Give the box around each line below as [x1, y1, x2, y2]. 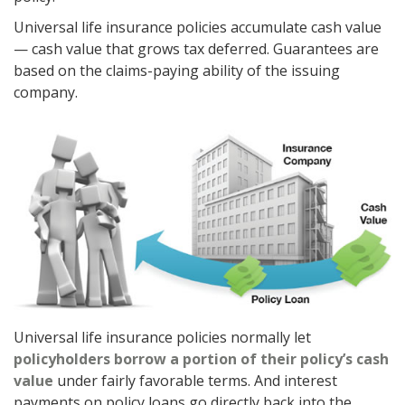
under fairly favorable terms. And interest [53, 371, 337, 391]
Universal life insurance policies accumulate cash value [14, 17, 381, 38]
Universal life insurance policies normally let [14, 327, 311, 348]
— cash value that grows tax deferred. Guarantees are [14, 39, 379, 60]
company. [14, 82, 78, 103]
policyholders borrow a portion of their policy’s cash [14, 349, 389, 370]
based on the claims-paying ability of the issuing [14, 61, 340, 81]
